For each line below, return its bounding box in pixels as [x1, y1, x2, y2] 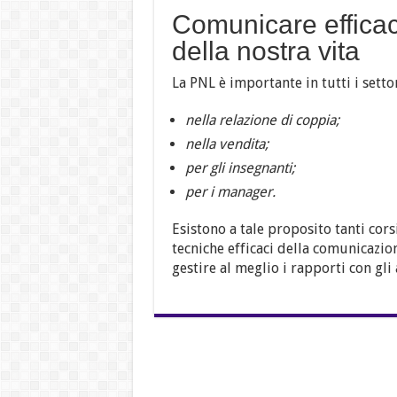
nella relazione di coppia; [184, 112, 339, 129]
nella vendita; [184, 136, 269, 153]
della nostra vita [171, 36, 360, 66]
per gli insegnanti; [184, 160, 295, 177]
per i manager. [184, 183, 276, 201]
